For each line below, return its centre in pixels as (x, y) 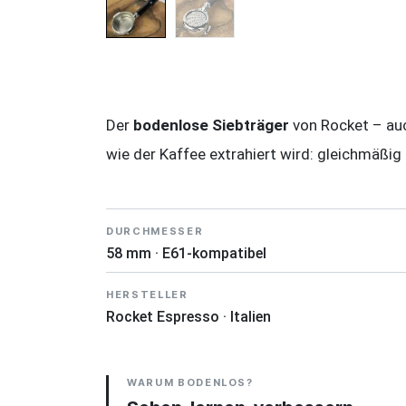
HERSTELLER (147, 295)
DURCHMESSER (155, 231)
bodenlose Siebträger (211, 125)
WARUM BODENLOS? (190, 382)
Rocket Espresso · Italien (188, 317)
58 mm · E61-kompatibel (186, 253)
